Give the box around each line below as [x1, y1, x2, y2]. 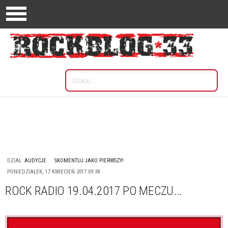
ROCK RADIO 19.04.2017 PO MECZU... [5, 184, 183, 198]
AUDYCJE [24, 157, 46, 164]
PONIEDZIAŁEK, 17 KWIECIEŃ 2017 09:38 [7, 168, 100, 175]
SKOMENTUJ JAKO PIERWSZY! [54, 157, 124, 164]
